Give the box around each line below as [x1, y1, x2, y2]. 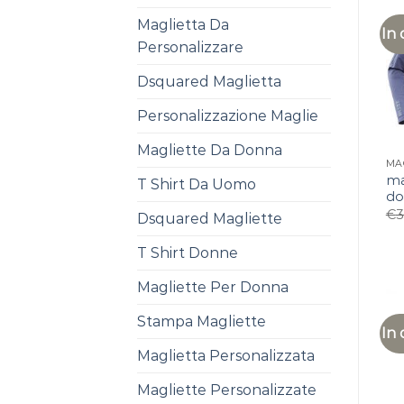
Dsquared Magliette [137, 210, 282, 227]
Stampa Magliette [137, 313, 266, 330]
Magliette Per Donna [137, 279, 289, 296]
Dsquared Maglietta [137, 73, 281, 90]
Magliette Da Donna [137, 142, 282, 159]
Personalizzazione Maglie [137, 107, 318, 124]
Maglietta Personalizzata [137, 347, 315, 364]
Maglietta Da [137, 16, 229, 33]
